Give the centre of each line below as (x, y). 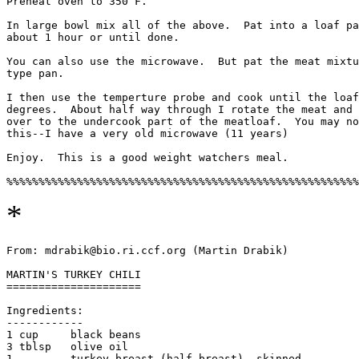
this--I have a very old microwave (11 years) (147, 134)
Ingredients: (45, 311)
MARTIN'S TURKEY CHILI (74, 275)
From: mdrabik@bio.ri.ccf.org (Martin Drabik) (147, 251)
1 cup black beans (74, 335)
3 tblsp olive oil (67, 347)
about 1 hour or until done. (96, 38)
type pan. (38, 74)
